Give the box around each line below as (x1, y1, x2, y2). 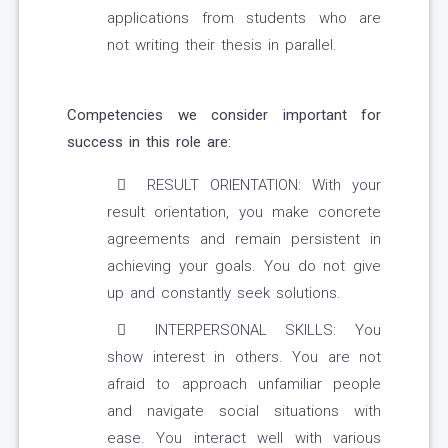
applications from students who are (107, 9, 381, 28)
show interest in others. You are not (107, 348, 381, 367)
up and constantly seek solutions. (107, 284, 341, 303)
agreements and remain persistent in (107, 230, 381, 249)
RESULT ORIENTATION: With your (136, 176, 381, 195)
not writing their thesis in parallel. (107, 36, 337, 55)
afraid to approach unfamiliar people (107, 375, 381, 394)
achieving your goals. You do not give (107, 257, 381, 276)
